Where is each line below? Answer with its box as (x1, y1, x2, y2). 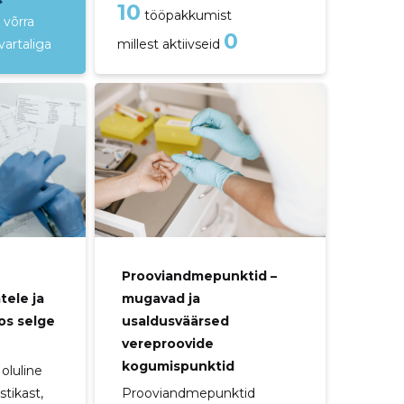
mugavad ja (121, 289, 200, 307)
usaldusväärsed (121, 312, 229, 329)
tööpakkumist (140, 7, 232, 23)
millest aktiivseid (116, 36, 224, 52)
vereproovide (121, 335, 214, 352)
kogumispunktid (121, 357, 234, 374)
